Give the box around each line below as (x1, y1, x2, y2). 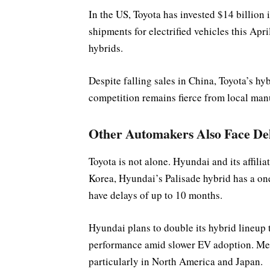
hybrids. (89, 40, 123, 55)
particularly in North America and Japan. (89, 254, 263, 269)
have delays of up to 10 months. (89, 187, 222, 202)
